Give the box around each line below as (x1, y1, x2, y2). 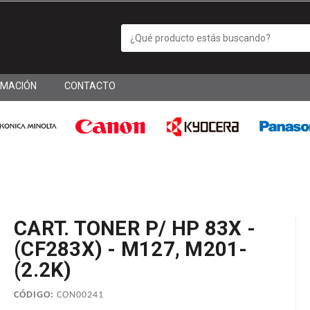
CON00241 (54, 290, 104, 301)
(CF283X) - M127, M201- (14, 237, 248, 262)
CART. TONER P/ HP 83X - (14, 217, 255, 241)
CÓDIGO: (14, 290, 54, 301)
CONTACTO (64, 80, 116, 91)
